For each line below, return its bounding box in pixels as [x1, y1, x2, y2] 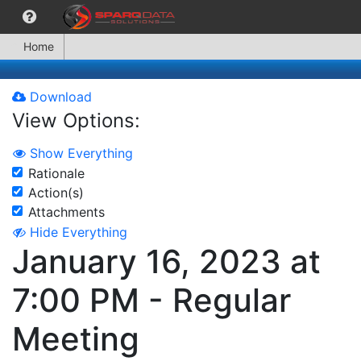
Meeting [12, 319, 139, 359]
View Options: [12, 109, 140, 132]
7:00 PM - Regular [12, 280, 291, 321]
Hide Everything [30, 224, 127, 241]
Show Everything [30, 144, 133, 161]
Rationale [28, 164, 85, 181]
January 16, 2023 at [12, 242, 321, 282]
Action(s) [28, 184, 84, 201]
